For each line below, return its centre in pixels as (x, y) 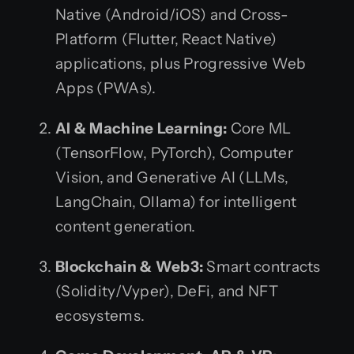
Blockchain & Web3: (130, 266)
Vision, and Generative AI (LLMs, (172, 177)
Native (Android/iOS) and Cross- (172, 14)
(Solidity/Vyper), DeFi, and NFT (167, 291)
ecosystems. (100, 315)
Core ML (259, 128)
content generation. (126, 226)
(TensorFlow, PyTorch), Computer (174, 153)
